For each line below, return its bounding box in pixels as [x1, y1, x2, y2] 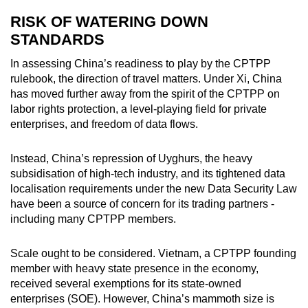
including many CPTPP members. [10, 213, 176, 225]
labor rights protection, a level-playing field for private [10, 103, 267, 115]
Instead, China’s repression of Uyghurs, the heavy [10, 153, 252, 165]
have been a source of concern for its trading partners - [10, 198, 274, 210]
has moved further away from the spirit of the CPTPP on [10, 88, 280, 100]
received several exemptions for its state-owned [10, 278, 241, 290]
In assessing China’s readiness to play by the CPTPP [10, 58, 271, 70]
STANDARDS [10, 31, 104, 49]
